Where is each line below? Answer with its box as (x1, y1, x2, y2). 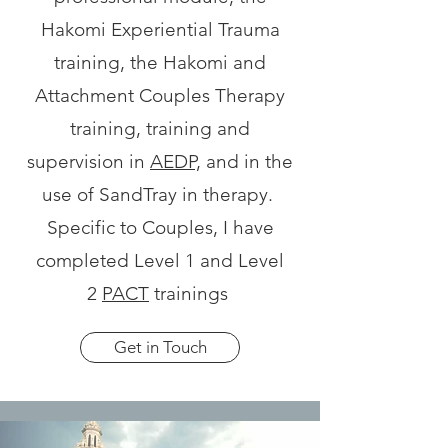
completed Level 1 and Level (36, 249, 284, 272)
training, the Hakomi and (54, 51, 266, 74)
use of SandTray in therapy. (42, 183, 278, 206)
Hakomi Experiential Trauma (40, 18, 280, 41)
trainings (149, 282, 233, 305)
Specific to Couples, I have (46, 216, 274, 239)
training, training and (70, 117, 250, 140)
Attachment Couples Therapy (35, 84, 285, 107)
